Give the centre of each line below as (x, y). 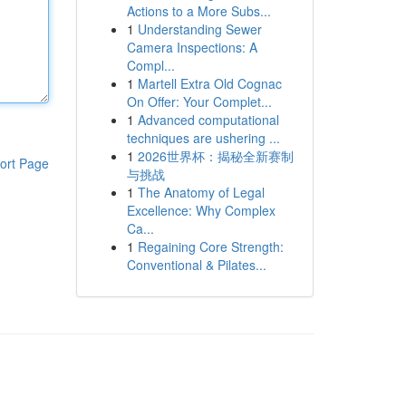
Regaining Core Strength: (210, 246)
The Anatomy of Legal (201, 192)
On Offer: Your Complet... (199, 101)
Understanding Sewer (199, 29)
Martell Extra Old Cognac (209, 83)
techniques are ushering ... (203, 138)
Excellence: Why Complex (201, 210)
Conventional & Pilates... (196, 265)
